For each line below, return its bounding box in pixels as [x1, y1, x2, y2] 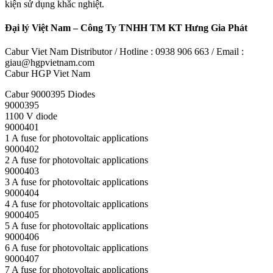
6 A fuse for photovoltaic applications [5, 243, 148, 253]
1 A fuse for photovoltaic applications [5, 133, 148, 144]
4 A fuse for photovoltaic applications [5, 199, 148, 210]
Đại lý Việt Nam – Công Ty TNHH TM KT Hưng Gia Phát [5, 22, 247, 33]
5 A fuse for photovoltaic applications [5, 221, 148, 232]
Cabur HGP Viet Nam [5, 68, 90, 79]
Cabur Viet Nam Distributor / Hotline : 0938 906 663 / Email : [5, 46, 244, 57]
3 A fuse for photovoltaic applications [5, 177, 148, 188]
